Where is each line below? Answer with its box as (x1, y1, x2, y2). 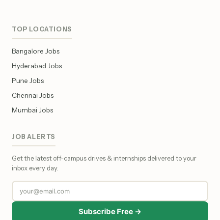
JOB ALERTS (12, 133, 55, 141)
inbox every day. (12, 164, 58, 172)
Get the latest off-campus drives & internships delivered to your (12, 154, 196, 163)
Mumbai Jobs (12, 106, 53, 114)
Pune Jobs (12, 77, 44, 85)
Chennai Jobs (12, 91, 54, 100)
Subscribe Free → (79, 207, 141, 217)
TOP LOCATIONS (12, 25, 72, 33)
